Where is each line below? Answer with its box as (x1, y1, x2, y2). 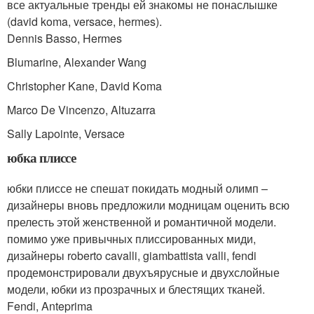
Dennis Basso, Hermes (7, 29, 122, 46)
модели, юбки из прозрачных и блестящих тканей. (7, 280, 265, 297)
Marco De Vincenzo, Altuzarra (7, 101, 156, 118)
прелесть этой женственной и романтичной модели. (7, 213, 276, 230)
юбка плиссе (7, 147, 76, 167)
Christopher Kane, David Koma (7, 77, 162, 94)
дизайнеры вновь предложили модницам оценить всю (7, 196, 289, 213)
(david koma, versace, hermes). (7, 13, 162, 29)
